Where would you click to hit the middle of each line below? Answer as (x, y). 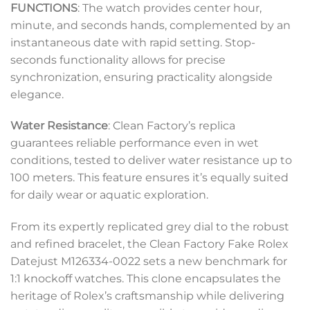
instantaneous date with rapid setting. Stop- (133, 42)
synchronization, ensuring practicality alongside (142, 77)
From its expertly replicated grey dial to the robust (150, 227)
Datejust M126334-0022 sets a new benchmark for (149, 262)
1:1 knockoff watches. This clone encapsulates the (146, 279)
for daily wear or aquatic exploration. (109, 195)
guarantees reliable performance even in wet (135, 143)
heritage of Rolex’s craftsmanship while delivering (147, 296)
